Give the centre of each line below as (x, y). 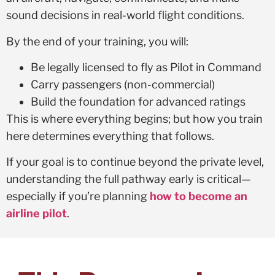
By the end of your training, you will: (97, 41)
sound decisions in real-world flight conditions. (125, 15)
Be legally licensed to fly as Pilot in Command (146, 68)
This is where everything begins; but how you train (134, 119)
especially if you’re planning (78, 196)
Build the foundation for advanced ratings (138, 102)
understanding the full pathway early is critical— (129, 179)
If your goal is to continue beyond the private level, (135, 162)
